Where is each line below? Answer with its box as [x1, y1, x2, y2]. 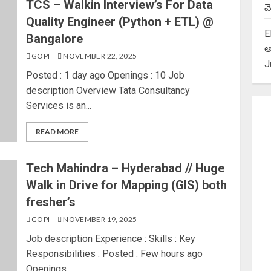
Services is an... [26, 100, 92, 111]
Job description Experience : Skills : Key [26, 233, 196, 244]
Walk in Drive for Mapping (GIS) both [26, 178, 227, 192]
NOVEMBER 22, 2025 [61, 51, 137, 60]
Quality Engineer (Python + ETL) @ [26, 15, 214, 29]
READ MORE [36, 127, 79, 136]
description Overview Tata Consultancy [26, 85, 191, 96]
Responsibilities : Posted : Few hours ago [26, 248, 203, 260]
